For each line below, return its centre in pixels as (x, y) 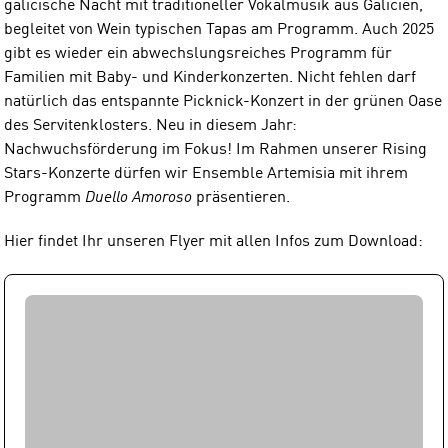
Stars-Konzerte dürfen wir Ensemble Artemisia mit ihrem (206, 173)
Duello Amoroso (138, 197)
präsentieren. (241, 197)
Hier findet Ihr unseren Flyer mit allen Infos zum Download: (213, 241)
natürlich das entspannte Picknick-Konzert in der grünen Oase (223, 101)
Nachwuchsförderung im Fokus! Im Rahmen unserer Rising (215, 149)
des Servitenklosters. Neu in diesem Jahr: (150, 125)
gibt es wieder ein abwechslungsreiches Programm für (198, 53)
